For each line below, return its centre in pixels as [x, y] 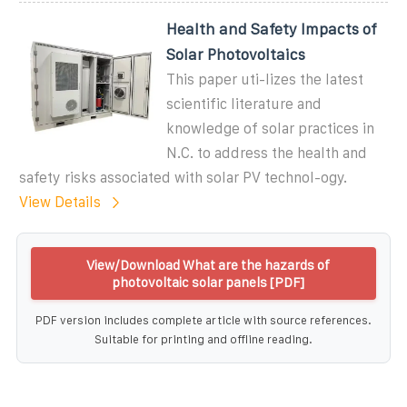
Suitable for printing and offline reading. [203, 339]
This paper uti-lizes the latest [265, 79]
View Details [60, 202]
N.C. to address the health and [267, 153]
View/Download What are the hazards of [208, 264]
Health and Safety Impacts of [272, 29]
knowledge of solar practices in [271, 128]
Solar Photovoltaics [236, 54]
